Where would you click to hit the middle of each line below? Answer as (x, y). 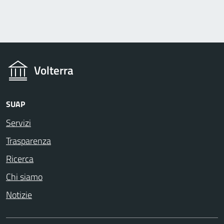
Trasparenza (28, 141)
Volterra (54, 71)
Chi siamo (24, 177)
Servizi (18, 123)
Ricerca (20, 159)
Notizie (19, 195)
